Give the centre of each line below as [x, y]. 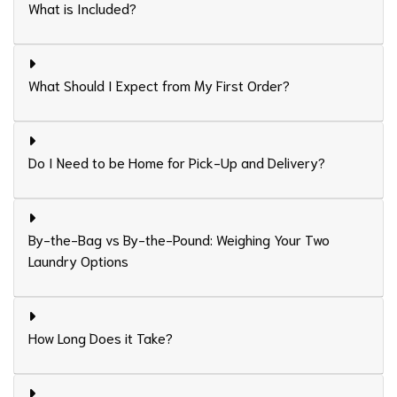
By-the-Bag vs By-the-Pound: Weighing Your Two [179, 239]
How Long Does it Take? [101, 338]
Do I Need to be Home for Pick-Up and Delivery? [177, 162]
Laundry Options [78, 261]
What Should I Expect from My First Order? [159, 85]
